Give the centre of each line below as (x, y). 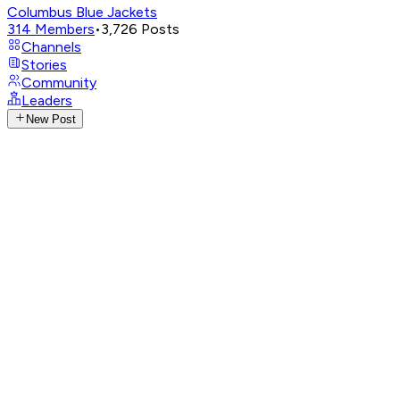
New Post (51, 120)
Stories (44, 65)
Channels (51, 47)
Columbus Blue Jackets (82, 12)
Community (59, 83)
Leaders (47, 100)
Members (65, 29)
